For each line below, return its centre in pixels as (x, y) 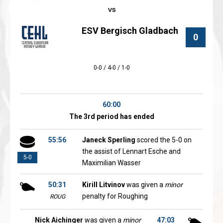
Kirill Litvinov (104, 185)
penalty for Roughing (115, 196)
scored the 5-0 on (164, 140)
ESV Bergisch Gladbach (130, 31)
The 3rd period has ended (111, 116)
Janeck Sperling (109, 140)
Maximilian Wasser (111, 163)
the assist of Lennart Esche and (131, 151)
